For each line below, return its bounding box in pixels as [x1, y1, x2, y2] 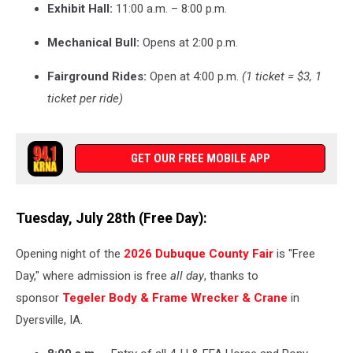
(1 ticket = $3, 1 [242, 69, 321, 84]
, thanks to [204, 268, 258, 283]
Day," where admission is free [16, 268, 170, 283]
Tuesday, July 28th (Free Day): [16, 210, 207, 227]
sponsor [16, 290, 62, 305]
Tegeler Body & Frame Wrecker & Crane [62, 290, 288, 305]
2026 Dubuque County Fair [124, 246, 273, 261]
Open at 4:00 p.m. [147, 69, 242, 84]
